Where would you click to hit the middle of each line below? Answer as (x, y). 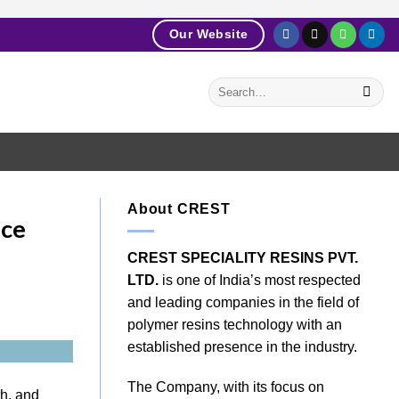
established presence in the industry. (242, 346)
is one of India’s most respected (260, 280)
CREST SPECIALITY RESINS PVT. (243, 257)
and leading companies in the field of (243, 302)
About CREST (179, 209)
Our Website (208, 34)
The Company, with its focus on (226, 387)
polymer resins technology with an (235, 324)
